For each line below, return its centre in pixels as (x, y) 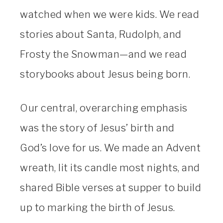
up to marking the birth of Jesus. (98, 208)
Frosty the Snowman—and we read (103, 55)
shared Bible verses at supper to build (111, 188)
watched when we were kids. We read (110, 15)
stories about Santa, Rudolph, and (101, 35)
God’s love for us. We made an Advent (110, 148)
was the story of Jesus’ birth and (97, 128)
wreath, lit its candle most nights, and (110, 168)
